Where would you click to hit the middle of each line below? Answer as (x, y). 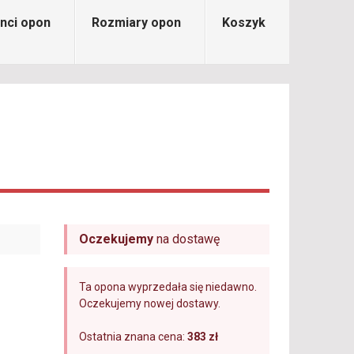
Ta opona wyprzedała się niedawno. (168, 287)
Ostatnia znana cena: (133, 337)
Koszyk (244, 23)
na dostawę (186, 239)
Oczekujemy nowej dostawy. (149, 303)
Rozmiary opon (136, 23)
